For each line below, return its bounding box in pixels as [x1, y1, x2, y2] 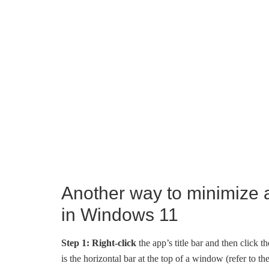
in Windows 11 [61, 205, 178, 225]
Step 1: [61, 238, 89, 248]
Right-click [92, 238, 136, 248]
